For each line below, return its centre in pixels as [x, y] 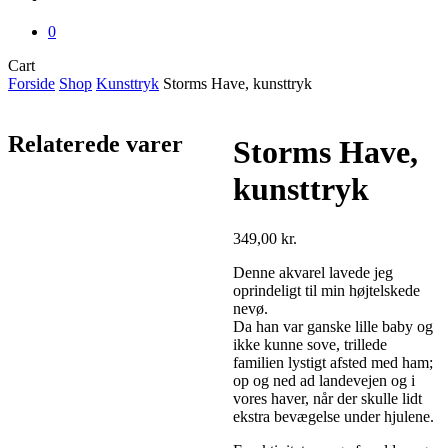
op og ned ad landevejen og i [323, 380]
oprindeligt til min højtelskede [326, 290]
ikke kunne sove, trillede [309, 344]
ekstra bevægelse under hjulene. [333, 416]
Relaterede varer [95, 143]
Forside [31, 83]
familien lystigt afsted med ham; [332, 362]
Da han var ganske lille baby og [332, 326]
